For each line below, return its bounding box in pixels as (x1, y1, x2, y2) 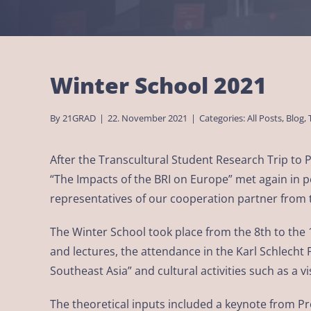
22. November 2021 (108, 112, 187, 124)
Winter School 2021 (50, 70, 267, 100)
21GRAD (62, 112, 96, 124)
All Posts (247, 112, 282, 124)
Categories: (199, 112, 247, 124)
